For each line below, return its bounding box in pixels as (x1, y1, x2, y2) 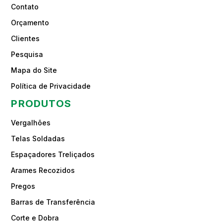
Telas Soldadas (11, 134, 65, 143)
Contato (11, 2, 39, 11)
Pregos (11, 181, 36, 190)
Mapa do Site (11, 65, 57, 74)
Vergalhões (11, 118, 51, 127)
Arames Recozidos (11, 166, 75, 174)
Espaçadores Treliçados (11, 150, 95, 159)
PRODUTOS (11, 97, 72, 110)
